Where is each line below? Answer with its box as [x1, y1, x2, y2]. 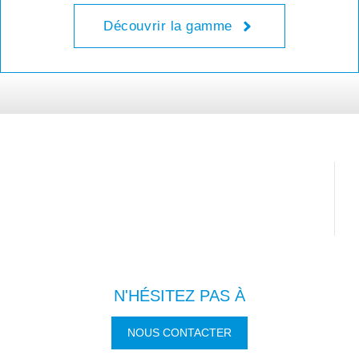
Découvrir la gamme [103, 18, 232, 34]
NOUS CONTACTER [127, 326, 232, 340]
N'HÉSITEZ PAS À [114, 287, 245, 305]
